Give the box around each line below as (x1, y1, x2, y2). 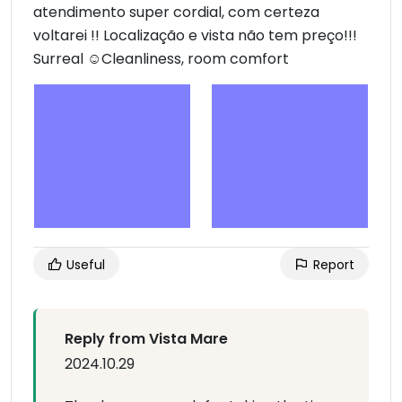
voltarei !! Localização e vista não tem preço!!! (33, 25, 357, 47)
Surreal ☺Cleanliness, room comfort (33, 48, 289, 70)
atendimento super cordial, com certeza (33, 2, 319, 23)
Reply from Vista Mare (65, 328, 228, 350)
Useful (63, 256, 105, 275)
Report (310, 256, 354, 275)
